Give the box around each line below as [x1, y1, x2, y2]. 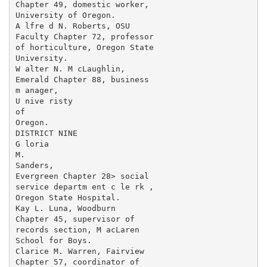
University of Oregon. [15, 10, 116, 20]
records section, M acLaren [15, 225, 139, 234]
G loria [15, 139, 49, 148]
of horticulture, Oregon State [15, 42, 154, 52]
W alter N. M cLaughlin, [15, 64, 125, 73]
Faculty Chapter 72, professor [15, 32, 154, 41]
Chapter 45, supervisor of [15, 214, 135, 223]
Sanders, [15, 160, 54, 170]
